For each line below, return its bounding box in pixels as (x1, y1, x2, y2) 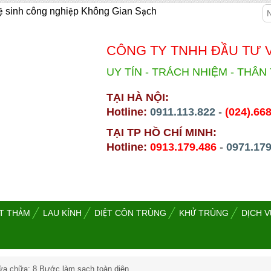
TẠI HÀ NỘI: (106, 91, 169, 103)
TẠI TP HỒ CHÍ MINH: (106, 126, 217, 139)
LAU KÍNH (43, 209, 82, 218)
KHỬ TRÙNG (179, 209, 229, 218)
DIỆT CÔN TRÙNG (94, 209, 166, 218)
